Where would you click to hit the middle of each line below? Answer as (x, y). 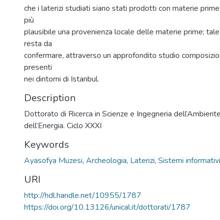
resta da (38, 44)
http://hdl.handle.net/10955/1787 (83, 195)
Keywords (47, 145)
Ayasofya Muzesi (53, 161)
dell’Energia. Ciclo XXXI (63, 126)
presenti (38, 67)
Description (50, 98)
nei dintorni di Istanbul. (62, 79)
